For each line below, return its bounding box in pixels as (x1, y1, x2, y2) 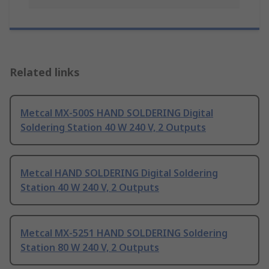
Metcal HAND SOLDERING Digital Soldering (20, 166, 218, 180)
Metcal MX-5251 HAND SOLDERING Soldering (20, 226, 228, 240)
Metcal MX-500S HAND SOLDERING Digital (20, 106, 213, 120)
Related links (10, 65, 80, 80)
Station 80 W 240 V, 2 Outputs (20, 241, 159, 255)
